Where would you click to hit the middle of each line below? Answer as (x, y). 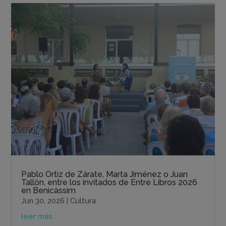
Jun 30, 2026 (43, 201)
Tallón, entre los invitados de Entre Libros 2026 (109, 183)
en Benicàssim (49, 191)
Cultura (83, 201)
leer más (37, 217)
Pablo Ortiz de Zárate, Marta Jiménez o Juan (105, 175)
